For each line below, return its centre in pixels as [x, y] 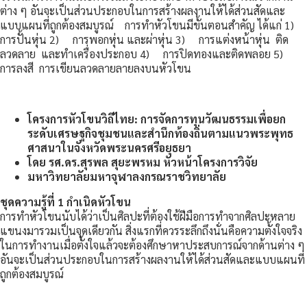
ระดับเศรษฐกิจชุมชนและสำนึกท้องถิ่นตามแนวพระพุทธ [160, 133]
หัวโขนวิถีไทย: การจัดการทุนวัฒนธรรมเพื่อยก [177, 119]
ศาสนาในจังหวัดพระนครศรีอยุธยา [109, 147]
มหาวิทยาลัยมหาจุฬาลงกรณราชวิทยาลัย [127, 176]
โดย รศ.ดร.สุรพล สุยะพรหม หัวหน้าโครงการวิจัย [145, 162]
